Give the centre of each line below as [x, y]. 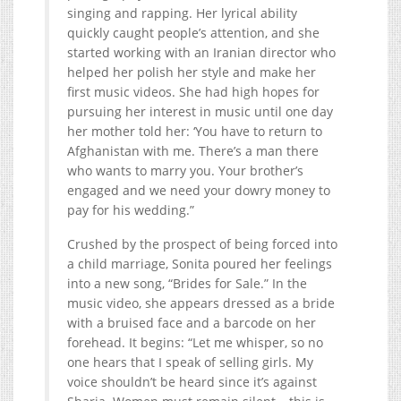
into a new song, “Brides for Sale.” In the [187, 283]
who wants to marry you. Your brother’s [185, 170]
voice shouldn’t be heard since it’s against [192, 381]
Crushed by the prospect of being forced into [202, 243]
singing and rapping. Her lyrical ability [182, 13]
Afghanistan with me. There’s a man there [193, 150]
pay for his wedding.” [131, 209]
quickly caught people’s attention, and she [193, 32]
